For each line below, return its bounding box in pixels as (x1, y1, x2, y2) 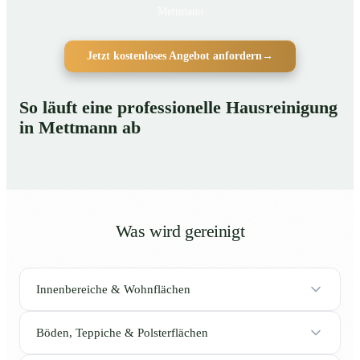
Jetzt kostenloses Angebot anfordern (87, 50, 262, 63)
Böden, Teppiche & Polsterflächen (36, 325, 208, 339)
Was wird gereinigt (115, 222, 245, 242)
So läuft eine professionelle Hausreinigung (19, 98, 337, 118)
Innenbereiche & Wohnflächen (36, 282, 190, 296)
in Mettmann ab (19, 118, 141, 138)
